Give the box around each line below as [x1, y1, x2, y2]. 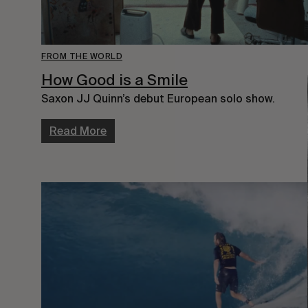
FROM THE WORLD [41, 52, 122, 62]
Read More [49, 124, 107, 138]
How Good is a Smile [41, 71, 188, 89]
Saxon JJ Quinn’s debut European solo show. [41, 92, 275, 106]
